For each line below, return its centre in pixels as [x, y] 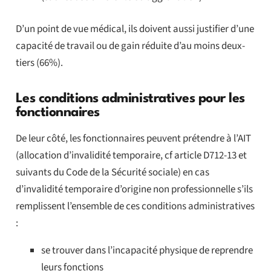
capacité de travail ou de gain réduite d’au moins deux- [130, 46]
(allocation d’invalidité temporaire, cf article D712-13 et [131, 156]
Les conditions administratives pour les [130, 99]
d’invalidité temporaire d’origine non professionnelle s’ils [134, 190]
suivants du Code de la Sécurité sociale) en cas [112, 173]
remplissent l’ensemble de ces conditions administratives [135, 207]
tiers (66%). [39, 63]
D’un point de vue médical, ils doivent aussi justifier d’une [135, 29]
